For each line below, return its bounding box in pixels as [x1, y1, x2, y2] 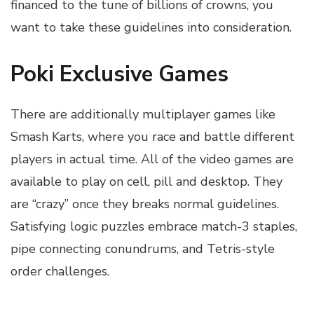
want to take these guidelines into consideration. [11, 18, 292, 36]
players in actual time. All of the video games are [11, 150, 294, 168]
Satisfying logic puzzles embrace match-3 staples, [11, 217, 297, 235]
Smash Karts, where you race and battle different [11, 128, 294, 145]
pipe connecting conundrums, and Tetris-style [11, 240, 275, 257]
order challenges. [11, 262, 109, 280]
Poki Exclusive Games [11, 59, 228, 89]
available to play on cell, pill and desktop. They [11, 172, 282, 190]
